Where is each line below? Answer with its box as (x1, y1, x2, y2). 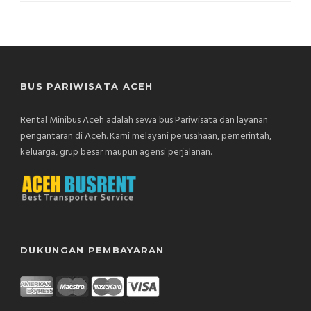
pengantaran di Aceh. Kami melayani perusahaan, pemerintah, (20, 128, 271, 145)
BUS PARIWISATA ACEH (20, 81, 153, 92)
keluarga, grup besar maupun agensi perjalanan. (20, 144, 212, 161)
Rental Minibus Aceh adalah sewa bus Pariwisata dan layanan (20, 112, 268, 129)
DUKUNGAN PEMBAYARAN (20, 244, 165, 255)
